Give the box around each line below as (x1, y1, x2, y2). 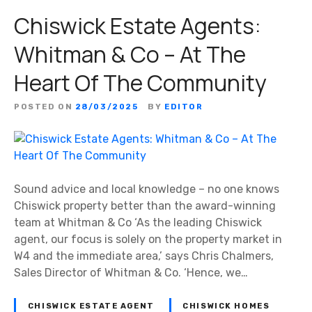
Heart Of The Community (14, 68, 267, 99)
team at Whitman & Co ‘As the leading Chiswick (14, 216, 262, 230)
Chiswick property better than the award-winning (14, 199, 276, 213)
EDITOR (164, 102, 203, 112)
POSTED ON (14, 102, 73, 112)
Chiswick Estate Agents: (14, 10, 261, 42)
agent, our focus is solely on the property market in (14, 233, 282, 247)
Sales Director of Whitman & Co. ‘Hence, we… (14, 266, 248, 280)
